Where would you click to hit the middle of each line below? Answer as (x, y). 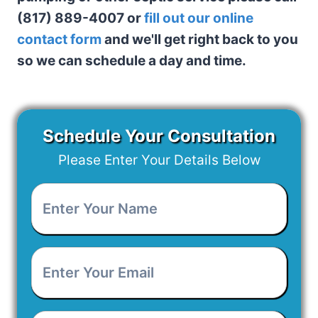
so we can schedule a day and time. (132, 60)
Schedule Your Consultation (159, 136)
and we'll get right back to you (200, 39)
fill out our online (199, 18)
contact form (59, 39)
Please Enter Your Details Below (159, 160)
